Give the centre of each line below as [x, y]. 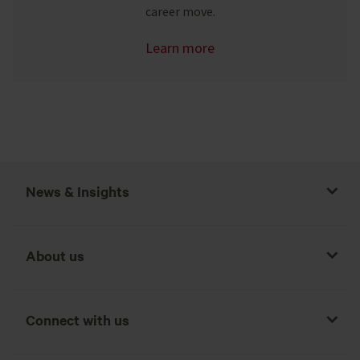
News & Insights [78, 191]
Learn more [180, 47]
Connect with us [78, 319]
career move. [180, 11]
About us [55, 255]
